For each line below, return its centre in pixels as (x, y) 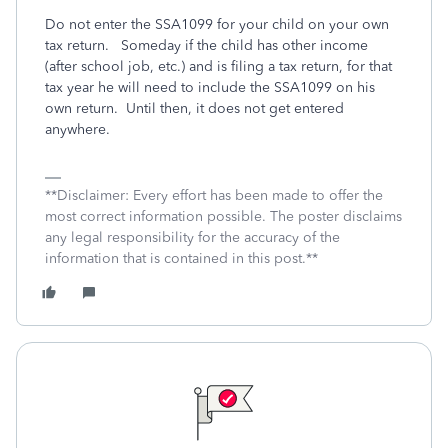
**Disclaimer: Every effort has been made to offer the (214, 195)
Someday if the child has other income (240, 45)
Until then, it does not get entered (231, 108)
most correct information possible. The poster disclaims (223, 216)
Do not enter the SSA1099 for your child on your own (217, 24)
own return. (81, 108)
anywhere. (77, 129)
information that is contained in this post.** (181, 258)
